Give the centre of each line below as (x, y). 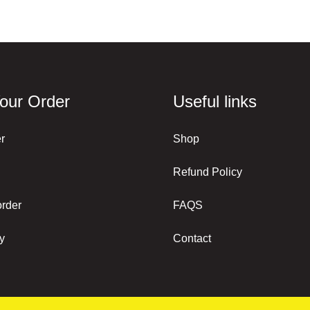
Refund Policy (207, 172)
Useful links (215, 101)
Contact (192, 238)
